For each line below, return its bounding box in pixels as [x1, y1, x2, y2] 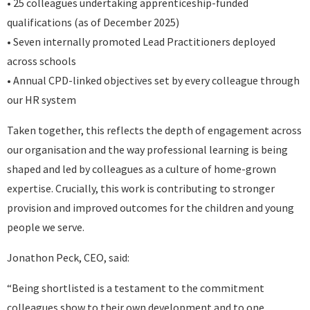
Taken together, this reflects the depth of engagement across [7, 123, 302, 137]
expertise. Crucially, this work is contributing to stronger [7, 181, 275, 195]
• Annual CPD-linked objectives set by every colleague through [7, 73, 300, 87]
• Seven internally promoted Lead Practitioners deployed [7, 35, 275, 48]
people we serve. [7, 220, 84, 234]
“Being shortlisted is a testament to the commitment [7, 281, 264, 295]
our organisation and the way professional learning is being [7, 143, 288, 156]
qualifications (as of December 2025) [7, 15, 179, 29]
